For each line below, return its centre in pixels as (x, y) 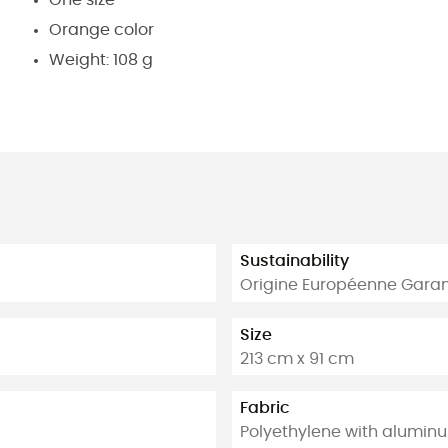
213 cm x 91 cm (297, 358)
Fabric (265, 408)
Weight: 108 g (101, 60)
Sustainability (294, 261)
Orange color (101, 29)
